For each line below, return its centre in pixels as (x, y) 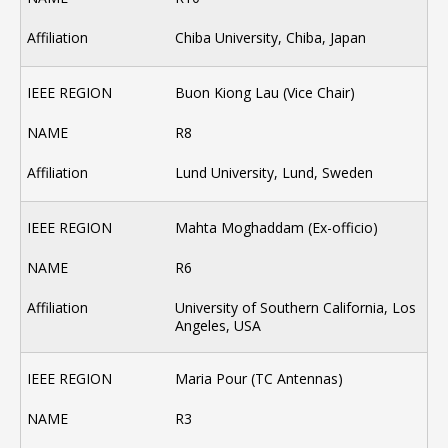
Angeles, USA (218, 326)
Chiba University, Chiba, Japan (271, 38)
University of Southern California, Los (296, 308)
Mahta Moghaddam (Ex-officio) (277, 228)
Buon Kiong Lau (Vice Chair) (265, 93)
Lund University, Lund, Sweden (274, 173)
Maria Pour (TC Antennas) (259, 379)
